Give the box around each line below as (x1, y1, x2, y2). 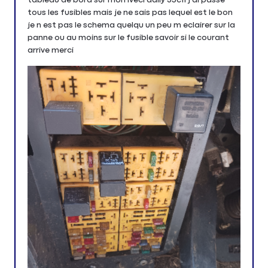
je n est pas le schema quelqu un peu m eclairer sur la (28, 20, 235, 29)
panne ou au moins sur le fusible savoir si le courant (28, 33, 229, 42)
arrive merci (28, 45, 74, 54)
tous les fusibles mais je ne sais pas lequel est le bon (28, 8, 233, 17)
